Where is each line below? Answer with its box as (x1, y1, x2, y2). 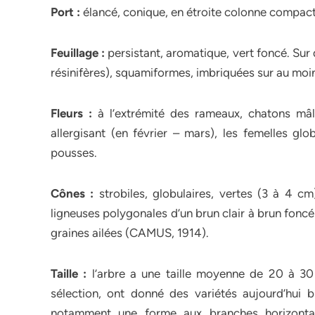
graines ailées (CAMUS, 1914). (51, 226, 209, 240)
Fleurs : (51, 106, 92, 120)
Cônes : (51, 186, 94, 200)
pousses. (51, 146, 97, 160)
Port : (51, 5, 80, 19)
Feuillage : (51, 46, 105, 60)
